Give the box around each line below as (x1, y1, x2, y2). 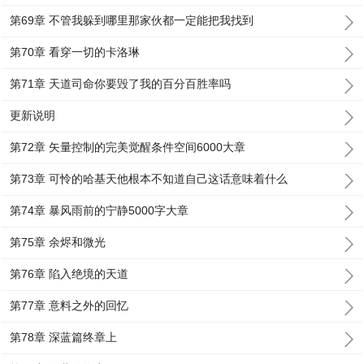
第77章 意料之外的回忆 (10, 299, 129, 312)
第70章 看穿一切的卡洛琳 (10, 45, 141, 58)
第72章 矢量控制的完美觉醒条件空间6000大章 (10, 141, 246, 154)
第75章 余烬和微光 (10, 236, 106, 249)
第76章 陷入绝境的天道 (10, 267, 129, 280)
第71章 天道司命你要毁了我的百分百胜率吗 (10, 77, 232, 90)
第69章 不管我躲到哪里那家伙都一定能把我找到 (10, 14, 254, 27)
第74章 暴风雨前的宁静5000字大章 (10, 204, 189, 217)
